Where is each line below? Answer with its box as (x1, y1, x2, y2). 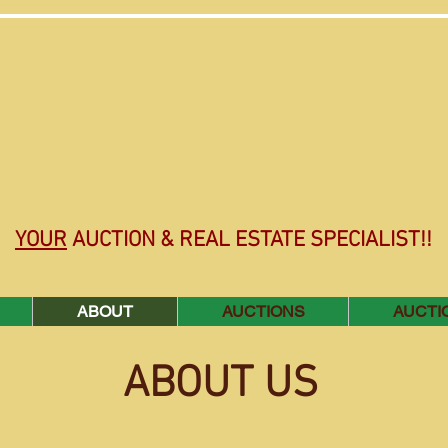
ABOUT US (123, 359, 318, 411)
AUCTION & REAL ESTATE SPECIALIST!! (67, 227, 432, 254)
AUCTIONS (221, 302, 305, 321)
